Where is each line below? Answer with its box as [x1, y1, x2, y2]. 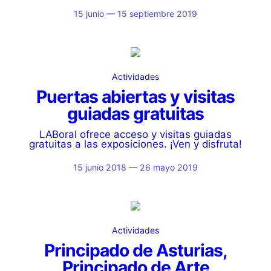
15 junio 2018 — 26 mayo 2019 [73, 162, 198, 172]
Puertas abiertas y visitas [36, 87, 235, 107]
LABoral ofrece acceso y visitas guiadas [39, 128, 232, 140]
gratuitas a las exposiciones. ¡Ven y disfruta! [29, 138, 242, 150]
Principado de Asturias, [44, 240, 227, 261]
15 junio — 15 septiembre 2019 [74, 8, 197, 19]
